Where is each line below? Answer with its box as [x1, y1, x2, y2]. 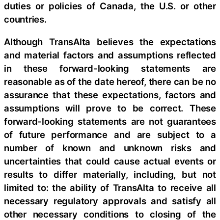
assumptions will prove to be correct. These [4, 102, 216, 113]
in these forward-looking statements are [4, 62, 216, 74]
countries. [4, 14, 47, 25]
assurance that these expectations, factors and [4, 89, 216, 100]
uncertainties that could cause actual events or [4, 155, 216, 166]
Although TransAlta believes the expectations [4, 36, 216, 47]
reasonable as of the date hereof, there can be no [4, 76, 216, 87]
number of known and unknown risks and [4, 142, 216, 153]
